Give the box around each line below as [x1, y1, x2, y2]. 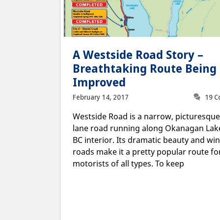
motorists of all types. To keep [73, 158, 184, 169]
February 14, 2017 [73, 91, 129, 103]
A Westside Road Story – [73, 45, 203, 63]
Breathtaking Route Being [73, 59, 217, 77]
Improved [73, 73, 126, 91]
